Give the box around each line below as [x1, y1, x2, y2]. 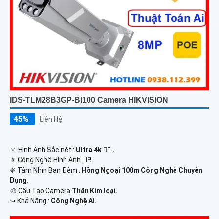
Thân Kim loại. [72, 186, 118, 195]
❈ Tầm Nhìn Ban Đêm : [10, 166, 82, 174]
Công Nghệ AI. [51, 197, 97, 205]
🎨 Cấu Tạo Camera [10, 186, 72, 195]
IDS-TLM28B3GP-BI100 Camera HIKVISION [10, 95, 168, 104]
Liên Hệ [40, 115, 63, 123]
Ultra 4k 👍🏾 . [76, 145, 114, 153]
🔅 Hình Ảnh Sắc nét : [10, 145, 76, 153]
